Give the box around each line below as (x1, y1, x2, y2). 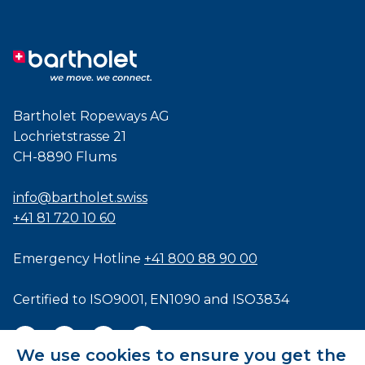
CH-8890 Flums (13, 148, 117, 165)
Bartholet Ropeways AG (13, 108, 169, 124)
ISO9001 (90, 291, 144, 307)
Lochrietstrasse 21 (13, 128, 126, 144)
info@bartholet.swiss (13, 189, 147, 205)
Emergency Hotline (13, 250, 144, 266)
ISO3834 (232, 291, 289, 307)
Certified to (13, 291, 90, 307)
